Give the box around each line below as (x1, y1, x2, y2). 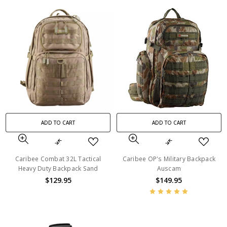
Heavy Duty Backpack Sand (18, 164, 98, 173)
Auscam (157, 164, 181, 173)
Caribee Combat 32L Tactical (15, 154, 101, 163)
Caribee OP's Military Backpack (122, 154, 216, 163)
